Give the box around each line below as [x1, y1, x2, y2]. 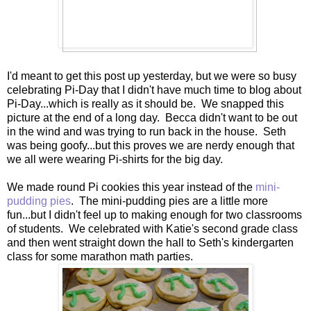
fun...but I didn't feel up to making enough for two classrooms [7, 208, 302, 221]
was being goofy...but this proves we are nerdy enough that [7, 139, 294, 151]
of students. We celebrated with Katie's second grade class [7, 222, 298, 235]
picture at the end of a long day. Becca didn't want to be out [7, 111, 297, 124]
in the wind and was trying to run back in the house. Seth [7, 125, 286, 137]
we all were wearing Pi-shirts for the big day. [7, 153, 223, 165]
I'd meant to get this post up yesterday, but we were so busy [7, 69, 296, 82]
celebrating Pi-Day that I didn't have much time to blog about [7, 83, 301, 96]
